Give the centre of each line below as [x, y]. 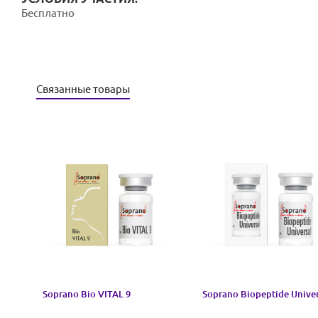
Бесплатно [48, 13]
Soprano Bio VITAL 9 [87, 294]
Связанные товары [83, 89]
